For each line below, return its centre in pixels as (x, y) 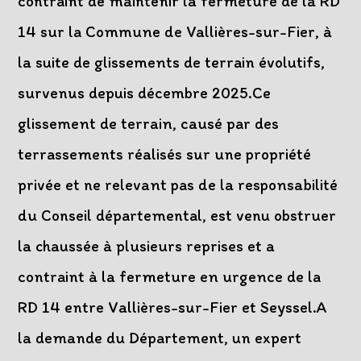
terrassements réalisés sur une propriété (165, 154)
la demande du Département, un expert (160, 338)
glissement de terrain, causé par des (149, 124)
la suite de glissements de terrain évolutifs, (172, 62)
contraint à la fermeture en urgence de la (170, 277)
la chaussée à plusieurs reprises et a (147, 246)
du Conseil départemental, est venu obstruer (177, 216)
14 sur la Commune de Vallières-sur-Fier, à (175, 32)
